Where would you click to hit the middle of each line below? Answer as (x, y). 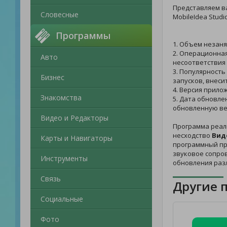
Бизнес (52, 77)
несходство (192, 135)
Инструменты (64, 158)
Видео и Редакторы (74, 118)
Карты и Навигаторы (77, 138)
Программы (83, 35)
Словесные (60, 14)
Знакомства (61, 98)
